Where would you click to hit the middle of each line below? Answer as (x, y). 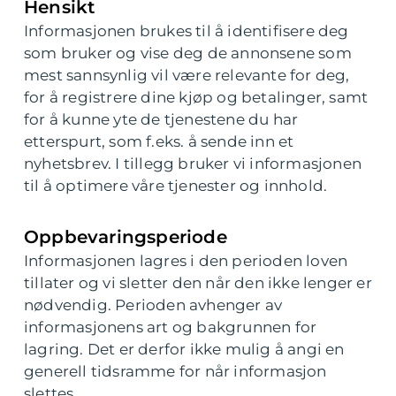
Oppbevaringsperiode (126, 237)
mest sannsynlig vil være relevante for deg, (187, 75)
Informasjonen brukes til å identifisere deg (187, 31)
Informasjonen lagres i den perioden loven (186, 261)
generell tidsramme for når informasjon (175, 371)
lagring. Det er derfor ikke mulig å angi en (184, 349)
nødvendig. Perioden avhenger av (153, 305)
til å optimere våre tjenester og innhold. (176, 186)
